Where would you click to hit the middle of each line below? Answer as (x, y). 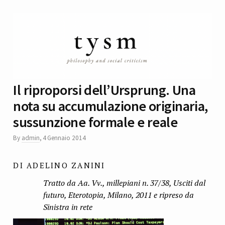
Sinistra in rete (68, 207)
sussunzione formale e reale (95, 122)
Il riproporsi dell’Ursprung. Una (104, 90)
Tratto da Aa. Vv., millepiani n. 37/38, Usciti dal (125, 183)
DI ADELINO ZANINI (59, 165)
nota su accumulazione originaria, (110, 106)
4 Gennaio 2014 (64, 138)
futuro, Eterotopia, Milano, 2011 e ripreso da (119, 195)
